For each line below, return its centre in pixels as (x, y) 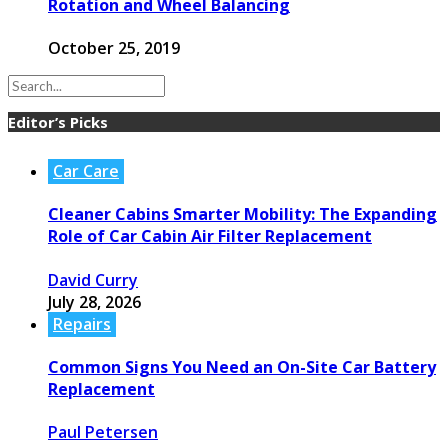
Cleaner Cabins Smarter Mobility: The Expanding (242, 214)
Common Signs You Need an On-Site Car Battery (242, 366)
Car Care (86, 171)
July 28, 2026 (94, 301)
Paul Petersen (103, 432)
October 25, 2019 (114, 48)
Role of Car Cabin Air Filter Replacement (210, 236)
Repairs (82, 323)
